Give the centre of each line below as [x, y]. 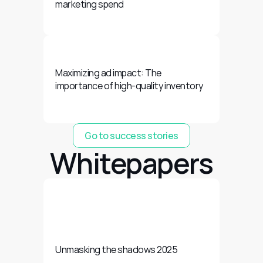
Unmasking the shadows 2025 [117, 249]
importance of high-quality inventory [129, 86]
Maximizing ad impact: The [109, 73]
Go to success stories [131, 136]
